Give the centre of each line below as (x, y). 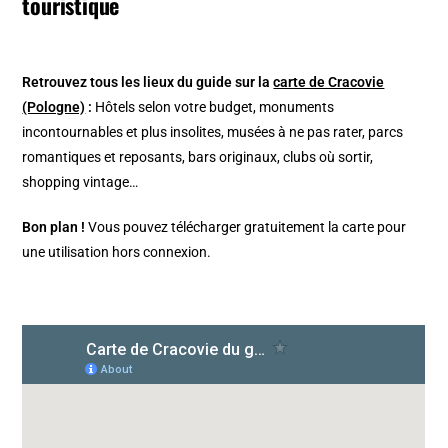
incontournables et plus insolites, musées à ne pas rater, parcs (213, 131)
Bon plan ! (54, 226)
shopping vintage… (80, 181)
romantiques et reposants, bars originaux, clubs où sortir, (198, 156)
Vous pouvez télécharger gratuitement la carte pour (246, 226)
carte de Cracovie (329, 81)
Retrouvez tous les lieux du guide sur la (148, 81)
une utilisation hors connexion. (117, 251)
